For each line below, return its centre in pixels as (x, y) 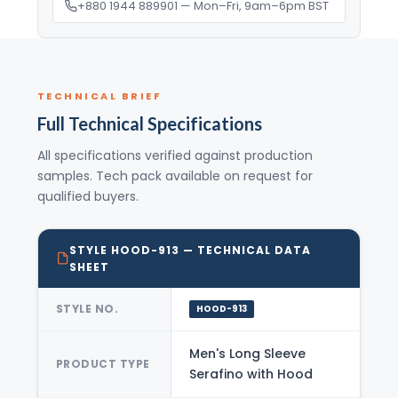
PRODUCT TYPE (103, 364)
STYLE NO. (87, 309)
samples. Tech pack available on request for (175, 175)
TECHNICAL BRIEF (99, 96)
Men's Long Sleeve (247, 353)
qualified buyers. (88, 196)
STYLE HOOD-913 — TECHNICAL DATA (190, 250)
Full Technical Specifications (149, 123)
